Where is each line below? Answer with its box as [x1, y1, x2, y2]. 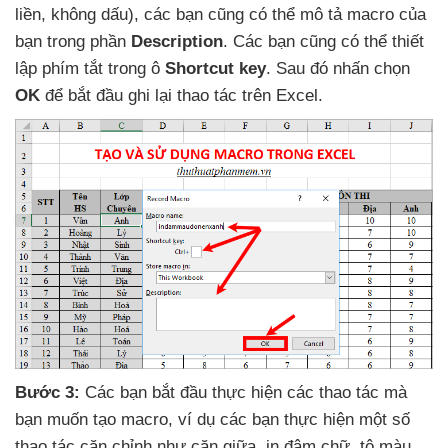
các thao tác [287, 383, 384, 403]
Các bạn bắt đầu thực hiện [80, 383, 287, 403]
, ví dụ [168, 410, 220, 430]
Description [131, 32, 223, 52]
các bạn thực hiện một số [220, 410, 410, 430]
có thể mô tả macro [249, 5, 399, 25]
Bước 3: [15, 383, 80, 403]
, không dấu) [41, 5, 134, 25]
